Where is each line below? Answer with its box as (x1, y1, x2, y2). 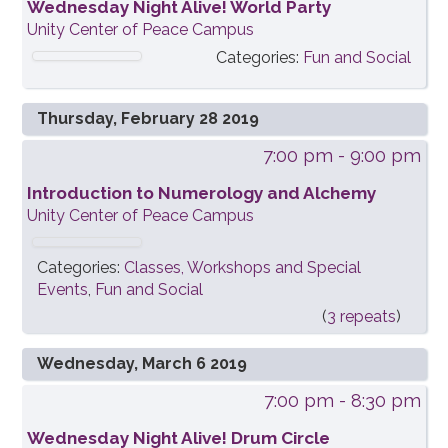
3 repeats (326, 307, 396, 327)
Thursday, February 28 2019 (37, 109, 260, 129)
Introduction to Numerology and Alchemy (27, 183, 377, 204)
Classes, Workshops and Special (124, 258, 362, 278)
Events (37, 280, 89, 300)
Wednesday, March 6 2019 (37, 354, 248, 374)
